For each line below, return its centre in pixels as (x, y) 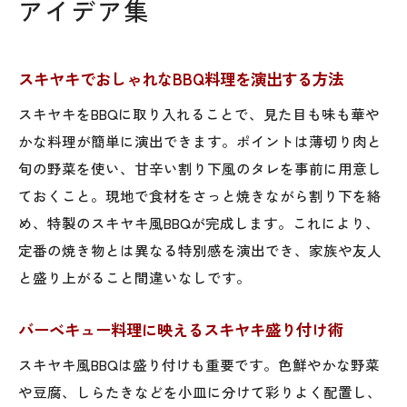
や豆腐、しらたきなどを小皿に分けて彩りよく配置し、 (200, 391)
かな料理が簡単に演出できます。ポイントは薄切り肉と (200, 140)
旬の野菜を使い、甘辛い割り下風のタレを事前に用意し (200, 168)
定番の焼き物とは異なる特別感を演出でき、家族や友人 (200, 249)
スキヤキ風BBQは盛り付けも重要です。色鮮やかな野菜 (199, 364)
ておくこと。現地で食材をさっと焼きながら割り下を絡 (200, 195)
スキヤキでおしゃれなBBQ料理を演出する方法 (181, 78)
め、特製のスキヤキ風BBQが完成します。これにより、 (199, 222)
